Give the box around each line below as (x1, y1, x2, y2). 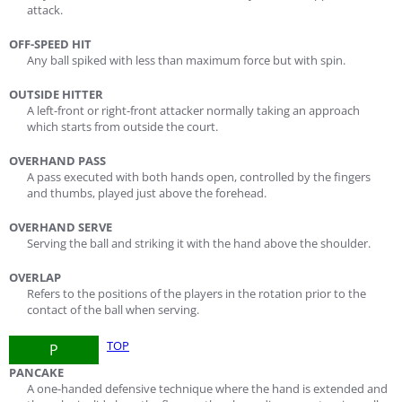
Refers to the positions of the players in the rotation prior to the (27, 285, 366, 301)
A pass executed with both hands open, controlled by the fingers (27, 169, 371, 185)
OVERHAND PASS (9, 153, 106, 169)
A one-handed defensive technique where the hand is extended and (27, 380, 388, 397)
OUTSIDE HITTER (9, 86, 103, 102)
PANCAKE (9, 364, 64, 380)
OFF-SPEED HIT (9, 36, 92, 52)
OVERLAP (9, 269, 61, 285)
